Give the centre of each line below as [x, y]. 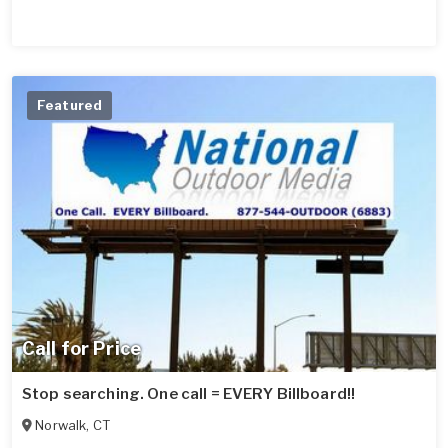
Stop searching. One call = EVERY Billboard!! [189, 394]
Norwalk [61, 425]
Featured [70, 104]
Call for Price [81, 349]
